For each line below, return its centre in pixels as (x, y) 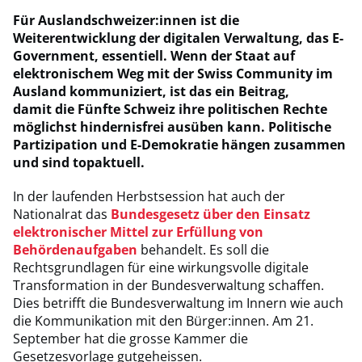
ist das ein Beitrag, (229, 91)
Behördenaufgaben (75, 250)
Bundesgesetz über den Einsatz (210, 214)
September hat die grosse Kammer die (130, 339)
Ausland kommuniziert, (90, 91)
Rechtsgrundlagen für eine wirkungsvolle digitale (161, 267)
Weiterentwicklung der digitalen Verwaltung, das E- (178, 38)
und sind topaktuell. (79, 162)
